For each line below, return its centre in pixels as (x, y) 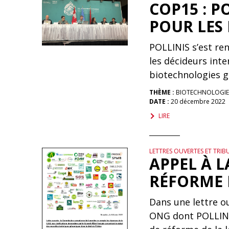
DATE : (159, 101)
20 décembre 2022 (197, 101)
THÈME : (162, 92)
